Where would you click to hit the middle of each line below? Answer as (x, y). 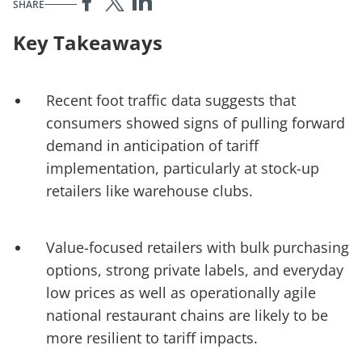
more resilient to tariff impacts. (152, 337)
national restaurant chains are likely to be (187, 315)
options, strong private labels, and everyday (194, 269)
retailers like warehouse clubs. (151, 190)
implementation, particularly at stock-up (182, 168)
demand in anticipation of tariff (152, 145)
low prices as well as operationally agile (181, 292)
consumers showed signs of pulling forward (195, 122)
